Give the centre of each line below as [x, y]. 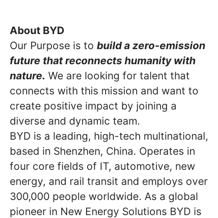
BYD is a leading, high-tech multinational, [109, 136]
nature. [27, 76]
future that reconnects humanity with [103, 61]
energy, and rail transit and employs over [109, 181]
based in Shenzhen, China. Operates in [102, 151]
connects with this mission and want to [104, 91]
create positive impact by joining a [93, 106]
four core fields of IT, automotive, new [102, 166]
